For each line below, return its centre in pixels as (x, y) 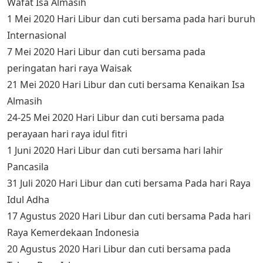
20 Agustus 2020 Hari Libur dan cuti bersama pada (119, 249)
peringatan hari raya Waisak (70, 68)
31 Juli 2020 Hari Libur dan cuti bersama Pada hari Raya (129, 183)
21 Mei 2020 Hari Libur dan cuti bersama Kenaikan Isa (126, 84)
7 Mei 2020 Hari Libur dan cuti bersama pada (106, 51)
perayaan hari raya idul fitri (67, 134)
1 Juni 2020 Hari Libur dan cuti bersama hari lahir (115, 150)
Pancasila (28, 166)
